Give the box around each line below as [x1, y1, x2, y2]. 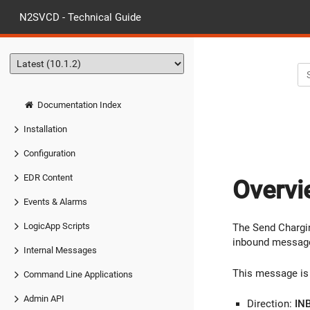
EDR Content [24, 172, 73, 183]
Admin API [24, 293, 64, 304]
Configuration [24, 147, 75, 158]
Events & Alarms [24, 196, 87, 207]
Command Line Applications [24, 268, 133, 280]
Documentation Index [35, 99, 121, 110]
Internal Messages [24, 244, 97, 255]
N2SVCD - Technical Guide [19, 10, 141, 24]
